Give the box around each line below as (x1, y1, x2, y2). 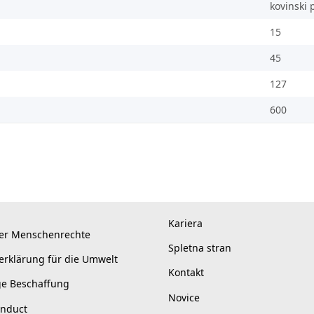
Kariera (168, 216, 203, 230)
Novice (168, 290, 200, 304)
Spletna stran (168, 241, 231, 254)
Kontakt (168, 266, 204, 280)
